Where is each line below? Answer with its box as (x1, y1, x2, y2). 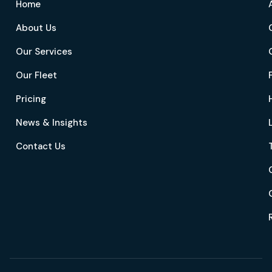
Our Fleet (16, 69, 57, 81)
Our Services (16, 46, 72, 58)
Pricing (16, 93, 46, 105)
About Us (16, 22, 56, 34)
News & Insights (16, 117, 87, 129)
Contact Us (16, 140, 66, 152)
